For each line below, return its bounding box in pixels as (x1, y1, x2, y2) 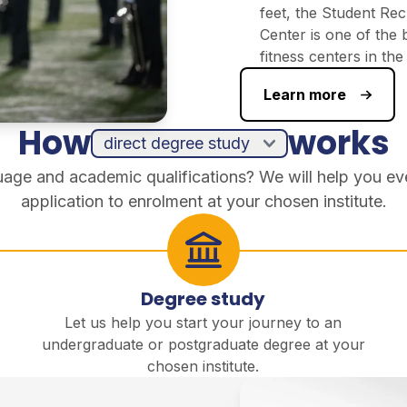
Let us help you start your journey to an (65, 313, 342, 333)
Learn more (263, 85, 346, 104)
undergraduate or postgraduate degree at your (41, 335, 365, 354)
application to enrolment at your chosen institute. (20, 192, 387, 212)
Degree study (141, 286, 266, 313)
